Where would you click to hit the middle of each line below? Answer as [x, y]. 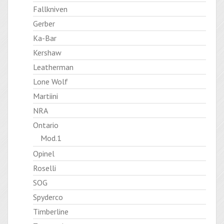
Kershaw [47, 52]
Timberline [51, 211]
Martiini [45, 96]
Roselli [44, 168]
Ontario [46, 125]
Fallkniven [50, 9]
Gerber [44, 23]
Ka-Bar [45, 38]
